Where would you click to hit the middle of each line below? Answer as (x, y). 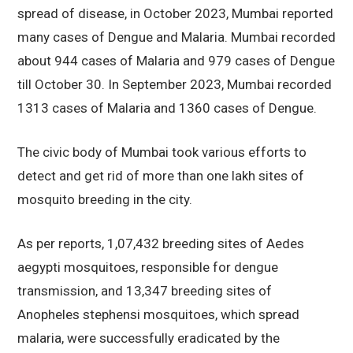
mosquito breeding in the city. (105, 200)
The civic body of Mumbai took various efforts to (162, 152)
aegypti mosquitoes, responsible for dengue (148, 268)
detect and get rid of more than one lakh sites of (161, 176)
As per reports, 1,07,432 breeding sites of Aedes (161, 244)
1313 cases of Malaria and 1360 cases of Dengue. (167, 108)
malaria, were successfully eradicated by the (149, 338)
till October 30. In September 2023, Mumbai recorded (175, 85)
